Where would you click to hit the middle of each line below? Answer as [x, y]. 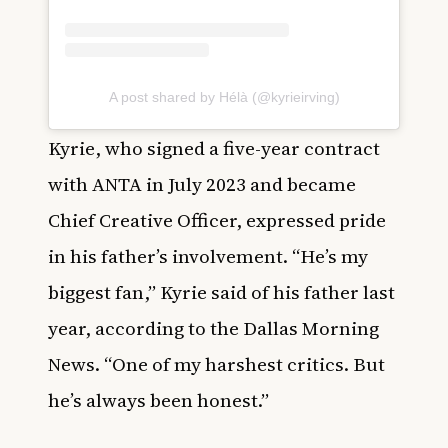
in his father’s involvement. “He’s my [208, 255]
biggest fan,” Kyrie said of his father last [221, 291]
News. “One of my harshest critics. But [216, 363]
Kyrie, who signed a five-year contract [214, 147]
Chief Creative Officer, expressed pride [217, 219]
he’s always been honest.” [158, 399]
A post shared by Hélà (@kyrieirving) [224, 96]
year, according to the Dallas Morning [213, 327]
